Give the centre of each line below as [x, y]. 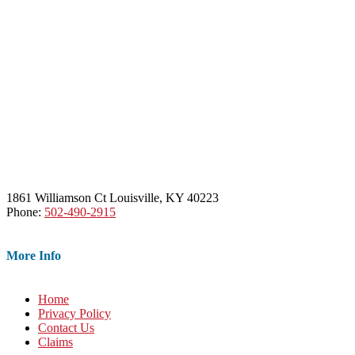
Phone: [25, 212]
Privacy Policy [74, 314]
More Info [34, 255]
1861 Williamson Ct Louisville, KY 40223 [113, 197]
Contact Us [66, 328]
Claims [55, 342]
